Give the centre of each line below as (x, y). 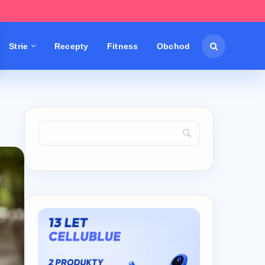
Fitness (123, 46)
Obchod (173, 46)
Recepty (72, 46)
